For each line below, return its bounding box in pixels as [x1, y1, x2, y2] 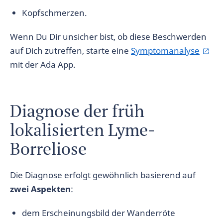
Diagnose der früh [10, 100, 144, 122]
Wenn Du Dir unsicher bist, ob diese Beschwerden [10, 31, 207, 42]
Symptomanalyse [131, 45, 200, 56]
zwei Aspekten [10, 183, 71, 195]
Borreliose [10, 137, 87, 160]
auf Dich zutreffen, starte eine [10, 45, 131, 56]
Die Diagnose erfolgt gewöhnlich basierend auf [10, 169, 196, 181]
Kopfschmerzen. [22, 7, 87, 18]
